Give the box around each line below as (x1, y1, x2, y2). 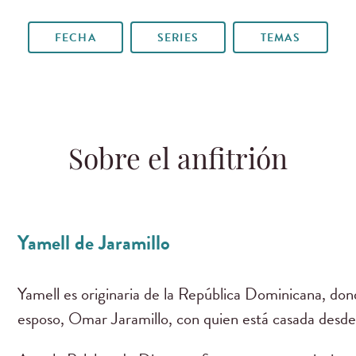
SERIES (157, 29, 199, 46)
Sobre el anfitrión (68, 149, 288, 177)
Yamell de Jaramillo (17, 227, 171, 257)
